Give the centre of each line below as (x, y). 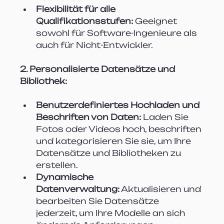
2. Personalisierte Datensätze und (99, 69)
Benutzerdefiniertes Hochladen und (119, 105)
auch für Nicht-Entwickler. (95, 45)
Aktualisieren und (161, 189)
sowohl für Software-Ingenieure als (118, 33)
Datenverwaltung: (78, 189)
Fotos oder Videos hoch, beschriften (120, 129)
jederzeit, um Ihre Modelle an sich (112, 213)
